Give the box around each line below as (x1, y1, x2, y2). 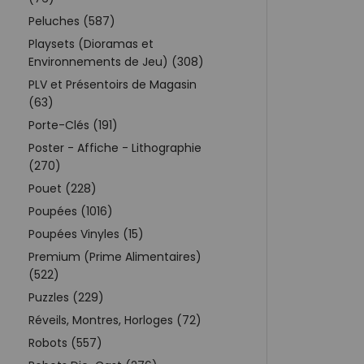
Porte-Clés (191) (28, 116, 118, 133)
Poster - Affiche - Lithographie (28, 139, 201, 156)
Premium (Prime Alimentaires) (28, 248, 201, 265)
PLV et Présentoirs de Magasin (28, 76, 197, 93)
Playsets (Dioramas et (28, 35, 154, 52)
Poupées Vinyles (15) (28, 225, 144, 242)
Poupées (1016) (28, 202, 113, 219)
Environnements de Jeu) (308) (28, 53, 204, 70)
